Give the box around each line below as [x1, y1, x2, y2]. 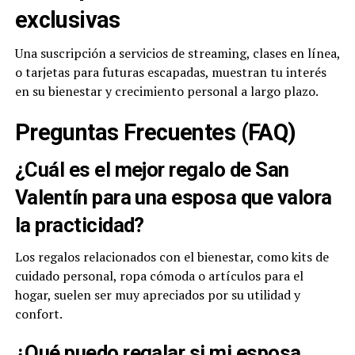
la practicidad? [14, 213, 144, 238]
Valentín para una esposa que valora [14, 185, 332, 210]
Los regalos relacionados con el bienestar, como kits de [14, 248, 329, 266]
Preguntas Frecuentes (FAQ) [14, 119, 296, 147]
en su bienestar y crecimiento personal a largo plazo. [14, 82, 319, 101]
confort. [14, 305, 63, 323]
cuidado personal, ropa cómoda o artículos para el [14, 267, 303, 285]
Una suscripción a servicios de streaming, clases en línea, [14, 44, 340, 63]
